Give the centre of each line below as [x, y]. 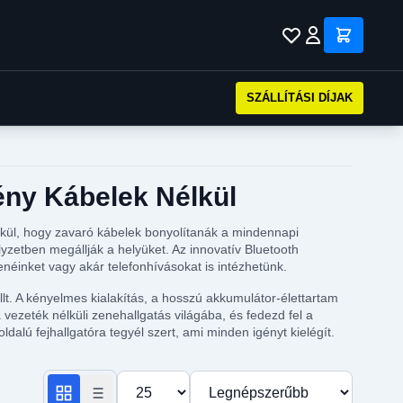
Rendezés [222, 380]
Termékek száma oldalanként [209, 380]
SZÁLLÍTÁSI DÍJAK [300, 98]
